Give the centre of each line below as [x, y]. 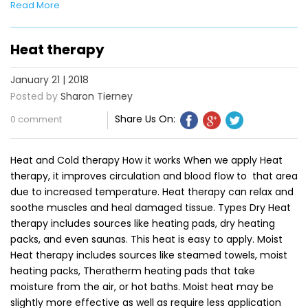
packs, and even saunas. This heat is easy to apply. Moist [146, 239]
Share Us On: [145, 119]
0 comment [36, 119]
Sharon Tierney [97, 96]
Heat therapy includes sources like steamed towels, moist [149, 255]
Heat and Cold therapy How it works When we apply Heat [146, 160]
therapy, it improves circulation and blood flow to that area [154, 176]
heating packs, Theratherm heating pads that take [133, 271]
